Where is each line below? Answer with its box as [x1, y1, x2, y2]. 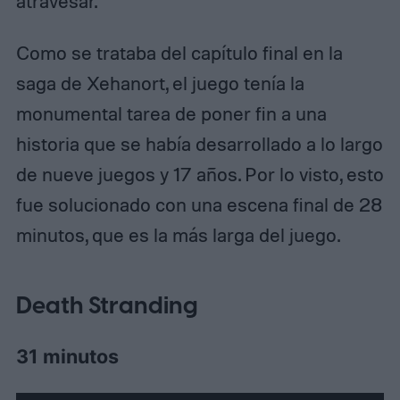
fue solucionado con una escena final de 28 [15, 192, 382, 216]
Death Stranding [15, 288, 198, 323]
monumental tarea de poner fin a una [15, 101, 327, 125]
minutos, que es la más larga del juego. [15, 222, 340, 246]
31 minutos [15, 345, 119, 369]
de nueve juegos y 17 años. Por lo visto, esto [15, 162, 384, 186]
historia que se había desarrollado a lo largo [15, 131, 383, 155]
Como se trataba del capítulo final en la [15, 40, 343, 64]
